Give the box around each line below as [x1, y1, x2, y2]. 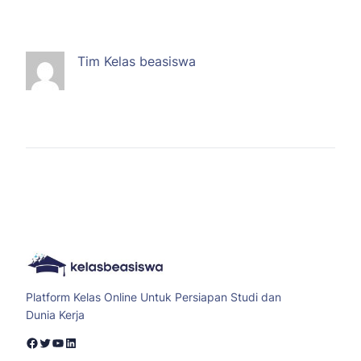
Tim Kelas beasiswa [77, 53, 196, 70]
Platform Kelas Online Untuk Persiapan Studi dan [26, 289, 281, 304]
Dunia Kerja [26, 307, 85, 322]
